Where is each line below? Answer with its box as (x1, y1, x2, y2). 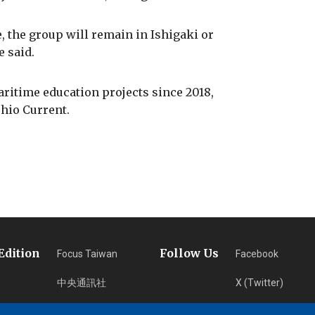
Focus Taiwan (56, 247, 117, 259)
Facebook (235, 247, 278, 259)
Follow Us (159, 245, 219, 260)
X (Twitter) (235, 276, 283, 288)
